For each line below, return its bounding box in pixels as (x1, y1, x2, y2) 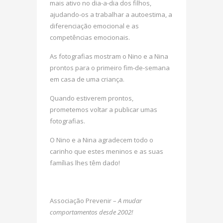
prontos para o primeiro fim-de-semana (50, 63, 170, 72)
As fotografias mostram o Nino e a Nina (50, 52, 168, 61)
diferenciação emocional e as (50, 21, 139, 30)
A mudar (118, 196, 142, 205)
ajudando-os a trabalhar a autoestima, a (50, 10, 172, 19)
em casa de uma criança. (50, 75, 124, 84)
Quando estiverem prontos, (50, 94, 133, 103)
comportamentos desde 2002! (50, 208, 133, 217)
